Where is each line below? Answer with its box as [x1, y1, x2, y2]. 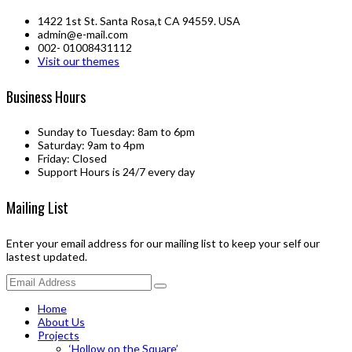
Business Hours [6, 86, 86, 107]
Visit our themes [38, 53, 119, 68]
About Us [38, 315, 85, 329]
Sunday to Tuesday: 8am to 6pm [38, 125, 195, 139]
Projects [38, 328, 79, 343]
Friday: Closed [38, 152, 107, 166]
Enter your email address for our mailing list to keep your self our [6, 236, 320, 251]
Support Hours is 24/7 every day [38, 165, 195, 179]
